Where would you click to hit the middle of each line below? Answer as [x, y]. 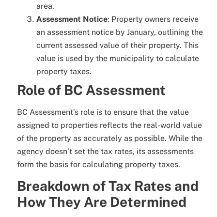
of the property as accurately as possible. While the [110, 138]
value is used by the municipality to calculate [118, 58]
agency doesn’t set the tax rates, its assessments [105, 151]
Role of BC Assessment [91, 90]
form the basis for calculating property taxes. [99, 164]
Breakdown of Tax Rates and [108, 186]
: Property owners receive [153, 19]
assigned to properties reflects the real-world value [109, 125]
